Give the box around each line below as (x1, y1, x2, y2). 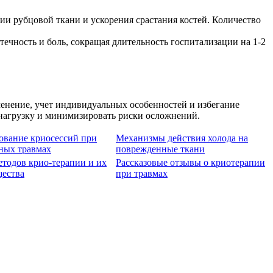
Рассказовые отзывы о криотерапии (116, 157, 265, 168)
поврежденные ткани (116, 144, 205, 155)
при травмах (116, 168, 168, 179)
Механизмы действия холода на (116, 133, 248, 144)
